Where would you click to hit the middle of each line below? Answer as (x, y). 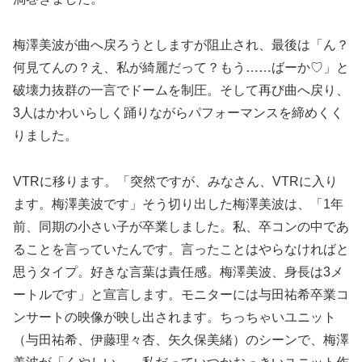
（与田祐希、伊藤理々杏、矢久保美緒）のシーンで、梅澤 (181, 339)
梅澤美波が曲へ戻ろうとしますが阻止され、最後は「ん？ (181, 45)
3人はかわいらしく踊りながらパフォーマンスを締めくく (178, 113)
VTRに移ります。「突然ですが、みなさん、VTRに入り (175, 181)
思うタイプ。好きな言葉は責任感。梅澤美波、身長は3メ (178, 271)
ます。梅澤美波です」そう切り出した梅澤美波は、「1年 (178, 204)
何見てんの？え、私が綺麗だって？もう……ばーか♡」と (181, 68)
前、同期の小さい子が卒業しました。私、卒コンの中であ (181, 226)
